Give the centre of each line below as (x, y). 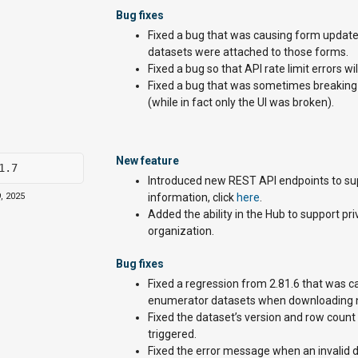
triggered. (172, 334)
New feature (147, 161)
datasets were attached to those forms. (248, 52)
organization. (181, 231)
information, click (192, 197)
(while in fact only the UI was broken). (241, 102)
